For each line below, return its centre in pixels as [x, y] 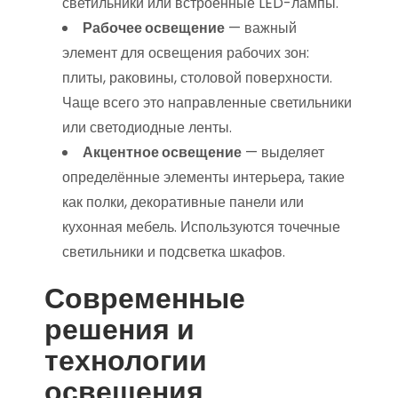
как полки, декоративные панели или [183, 202]
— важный [261, 28]
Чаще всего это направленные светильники [207, 103]
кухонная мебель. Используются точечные [201, 227]
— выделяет [283, 152]
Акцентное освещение [162, 152]
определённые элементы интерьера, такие [203, 177]
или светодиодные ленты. [147, 127]
